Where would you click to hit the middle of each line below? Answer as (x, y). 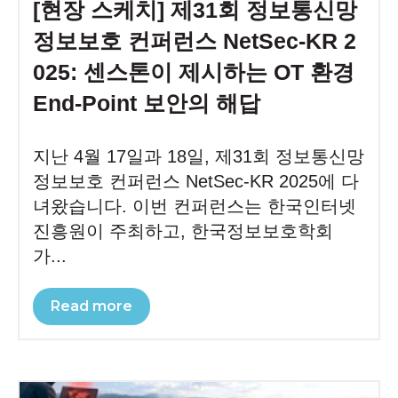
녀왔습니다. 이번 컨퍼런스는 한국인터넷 (195, 206)
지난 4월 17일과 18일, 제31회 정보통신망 (199, 156)
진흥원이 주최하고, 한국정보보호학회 (183, 231)
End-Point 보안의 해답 (147, 103)
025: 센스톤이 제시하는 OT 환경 (194, 72)
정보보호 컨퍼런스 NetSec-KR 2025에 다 (196, 181)
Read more (92, 306)
